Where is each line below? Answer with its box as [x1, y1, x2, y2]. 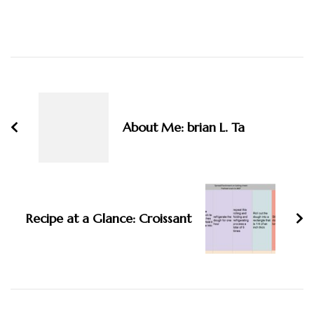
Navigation [10, 78, 107, 103]
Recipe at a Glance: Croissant [26, 210, 191, 226]
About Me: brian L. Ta [123, 118, 245, 135]
